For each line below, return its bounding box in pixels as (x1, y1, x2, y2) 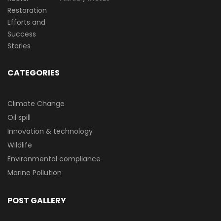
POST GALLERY (7, 195, 66, 206)
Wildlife (7, 140, 32, 150)
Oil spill (7, 112, 31, 122)
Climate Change (7, 99, 65, 109)
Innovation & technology (7, 126, 93, 136)
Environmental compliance (7, 154, 101, 164)
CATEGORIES (7, 67, 60, 78)
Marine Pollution (7, 168, 62, 178)
